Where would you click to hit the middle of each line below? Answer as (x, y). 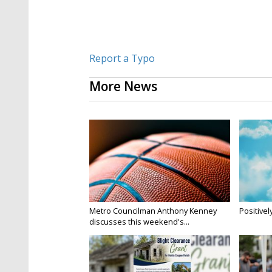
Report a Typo (122, 59)
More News (123, 87)
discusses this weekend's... (139, 222)
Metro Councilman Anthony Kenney (153, 211)
